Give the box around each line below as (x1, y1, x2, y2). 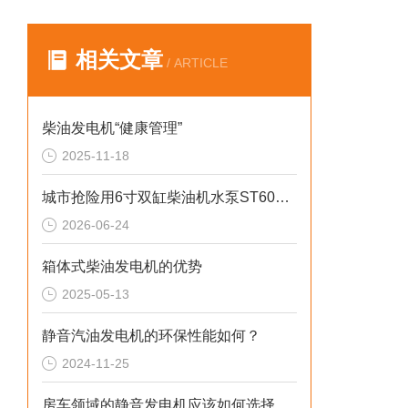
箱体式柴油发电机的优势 (42, 259, 202, 274)
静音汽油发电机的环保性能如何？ (42, 328, 260, 343)
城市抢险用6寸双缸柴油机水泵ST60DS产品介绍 (275, 189, 290, 205)
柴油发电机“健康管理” (42, 120, 182, 136)
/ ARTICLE (163, 56, 228, 70)
